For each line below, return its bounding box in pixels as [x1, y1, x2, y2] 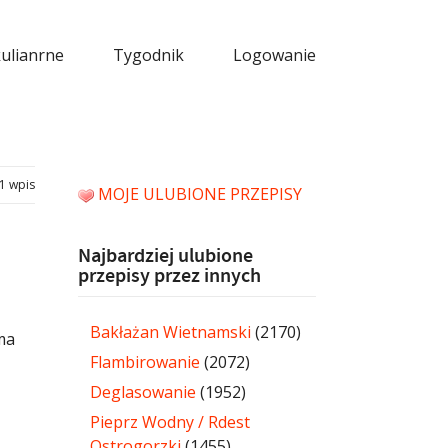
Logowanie [233, 44, 316, 66]
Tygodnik [113, 44, 185, 66]
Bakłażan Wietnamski [90, 320, 252, 343]
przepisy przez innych [78, 262, 262, 289]
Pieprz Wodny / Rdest [90, 410, 251, 433]
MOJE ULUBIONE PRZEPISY [98, 182, 303, 205]
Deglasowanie [90, 380, 197, 403]
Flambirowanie [90, 350, 201, 373]
